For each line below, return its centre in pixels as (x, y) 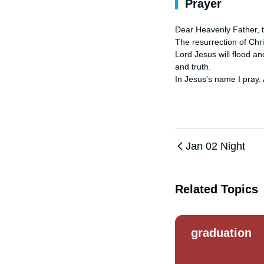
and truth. (194, 67)
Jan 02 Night (215, 146)
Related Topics (217, 189)
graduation (221, 233)
